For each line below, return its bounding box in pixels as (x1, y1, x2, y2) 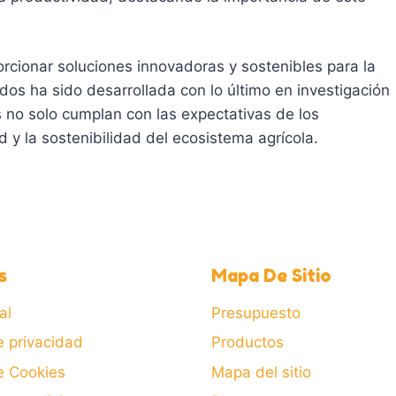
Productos (211, 333, 284, 352)
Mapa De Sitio (211, 265, 331, 287)
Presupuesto (211, 304, 301, 323)
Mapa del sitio (211, 362, 311, 381)
